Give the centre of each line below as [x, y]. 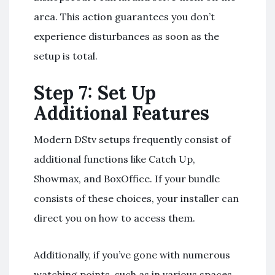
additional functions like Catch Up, [114, 159]
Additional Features [122, 113]
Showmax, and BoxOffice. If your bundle [127, 178]
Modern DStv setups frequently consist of [132, 139]
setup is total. [66, 56]
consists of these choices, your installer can [136, 198]
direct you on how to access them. [114, 218]
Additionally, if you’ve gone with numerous [132, 254]
